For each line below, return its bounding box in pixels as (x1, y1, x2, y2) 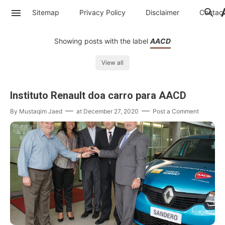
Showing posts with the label (54, 37, 150, 45)
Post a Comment (153, 107, 199, 116)
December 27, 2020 (83, 107, 139, 116)
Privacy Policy (79, 8, 126, 17)
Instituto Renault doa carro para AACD (10, 89, 186, 102)
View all (101, 59, 124, 67)
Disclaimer (146, 8, 179, 17)
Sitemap (32, 8, 59, 17)
